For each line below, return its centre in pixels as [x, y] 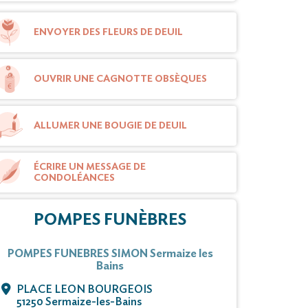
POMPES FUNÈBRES [110, 220]
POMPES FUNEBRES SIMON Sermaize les [110, 254]
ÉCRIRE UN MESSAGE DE [90, 167]
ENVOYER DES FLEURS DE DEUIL [108, 33]
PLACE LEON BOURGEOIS [85, 290]
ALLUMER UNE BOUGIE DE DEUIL [110, 126]
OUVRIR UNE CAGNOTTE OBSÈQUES [120, 79]
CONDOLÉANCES [74, 178]
